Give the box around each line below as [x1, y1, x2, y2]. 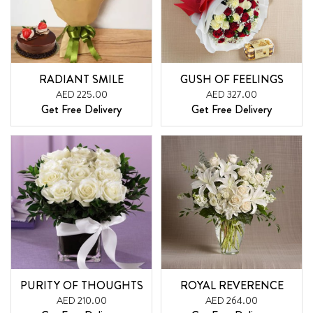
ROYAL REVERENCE [180, 277, 284, 294]
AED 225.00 [55, 87, 108, 101]
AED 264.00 [205, 293, 258, 308]
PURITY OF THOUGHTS [20, 277, 143, 294]
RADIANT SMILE [39, 71, 124, 87]
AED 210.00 [56, 293, 107, 308]
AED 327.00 [206, 87, 257, 101]
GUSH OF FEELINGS [180, 71, 284, 87]
